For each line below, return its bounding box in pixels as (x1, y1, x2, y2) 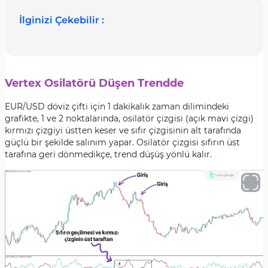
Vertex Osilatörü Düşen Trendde (5, 77, 184, 90)
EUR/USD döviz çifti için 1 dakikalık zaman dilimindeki (5, 101, 229, 112)
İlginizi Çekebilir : (19, 14, 104, 26)
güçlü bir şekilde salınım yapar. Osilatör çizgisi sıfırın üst (5, 137, 240, 148)
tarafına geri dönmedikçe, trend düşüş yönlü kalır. (5, 149, 212, 160)
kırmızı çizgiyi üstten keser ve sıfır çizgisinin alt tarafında (5, 125, 241, 136)
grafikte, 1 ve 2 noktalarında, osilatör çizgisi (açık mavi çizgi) (5, 113, 254, 124)
